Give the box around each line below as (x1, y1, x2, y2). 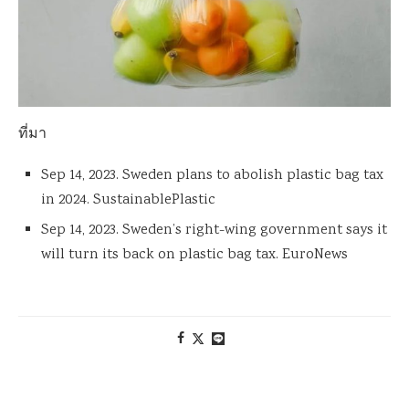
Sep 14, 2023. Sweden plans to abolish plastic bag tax (41, 164, 383, 186)
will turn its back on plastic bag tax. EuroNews (41, 244, 348, 266)
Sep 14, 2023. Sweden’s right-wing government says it (41, 219, 387, 241)
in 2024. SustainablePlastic (41, 189, 215, 211)
